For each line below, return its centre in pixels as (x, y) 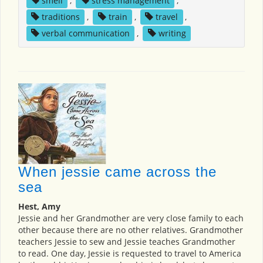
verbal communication (85, 33)
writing (172, 33)
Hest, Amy (39, 207)
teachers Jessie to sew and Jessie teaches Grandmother (127, 242)
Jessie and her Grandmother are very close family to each (131, 218)
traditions (60, 17)
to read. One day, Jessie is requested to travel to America (130, 254)
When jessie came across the (117, 172)
